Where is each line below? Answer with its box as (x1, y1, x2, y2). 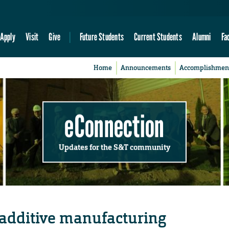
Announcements (121, 63, 171, 73)
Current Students (134, 30, 182, 43)
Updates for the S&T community (59, 142, 170, 152)
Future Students (79, 30, 124, 43)
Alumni (192, 30, 211, 43)
